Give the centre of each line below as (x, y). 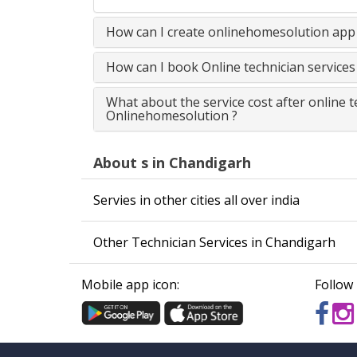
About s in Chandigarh (172, 163)
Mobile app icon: (130, 284)
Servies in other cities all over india (196, 200)
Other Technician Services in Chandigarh (214, 242)
